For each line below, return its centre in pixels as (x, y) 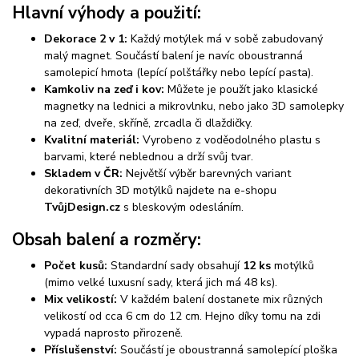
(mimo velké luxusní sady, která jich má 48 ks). (161, 283)
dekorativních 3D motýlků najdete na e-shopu (160, 190)
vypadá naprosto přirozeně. (113, 333)
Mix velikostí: (81, 300)
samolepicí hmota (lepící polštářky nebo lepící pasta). (179, 72)
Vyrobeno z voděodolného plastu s (230, 139)
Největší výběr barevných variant (207, 173)
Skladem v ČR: (83, 173)
